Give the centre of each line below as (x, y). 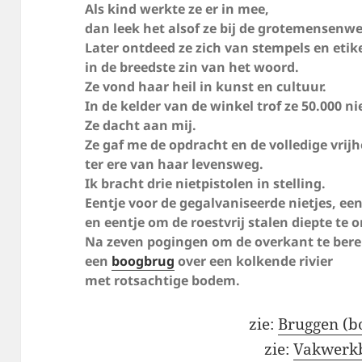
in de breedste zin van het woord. (192, 67)
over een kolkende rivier (254, 261)
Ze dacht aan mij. (141, 125)
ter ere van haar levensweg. (175, 164)
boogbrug (143, 261)
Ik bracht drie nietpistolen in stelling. (206, 183)
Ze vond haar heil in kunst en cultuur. (206, 86)
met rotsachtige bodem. (163, 280)
